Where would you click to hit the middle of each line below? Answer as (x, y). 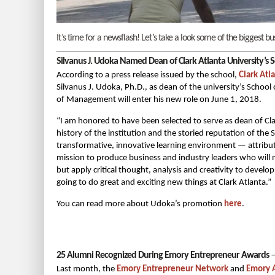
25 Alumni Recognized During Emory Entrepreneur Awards (163, 256)
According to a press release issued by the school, (148, 76)
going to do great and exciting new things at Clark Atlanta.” (164, 183)
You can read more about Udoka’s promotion (140, 204)
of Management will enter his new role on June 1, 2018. (159, 100)
